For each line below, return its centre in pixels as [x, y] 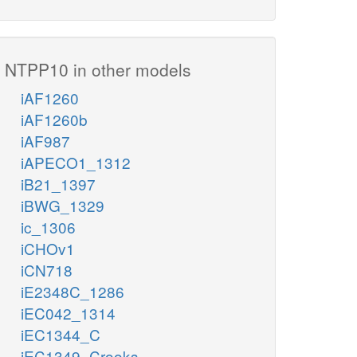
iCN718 [47, 270]
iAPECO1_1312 [76, 163]
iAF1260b [54, 120]
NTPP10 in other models [98, 70]
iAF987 [45, 141]
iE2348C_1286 [73, 292]
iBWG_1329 [63, 206]
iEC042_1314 [68, 313]
